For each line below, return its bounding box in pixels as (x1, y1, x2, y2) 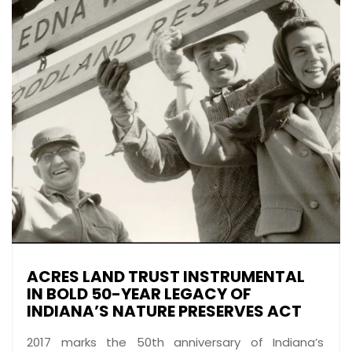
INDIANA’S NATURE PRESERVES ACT (27, 300, 302, 322)
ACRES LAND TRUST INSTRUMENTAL (27, 266, 305, 288)
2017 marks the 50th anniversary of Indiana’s (27, 334, 324, 350)
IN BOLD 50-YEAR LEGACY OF (27, 283, 251, 305)
